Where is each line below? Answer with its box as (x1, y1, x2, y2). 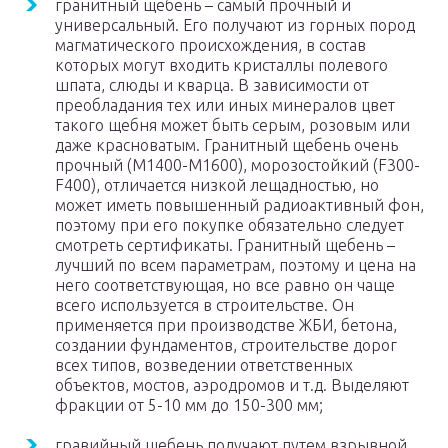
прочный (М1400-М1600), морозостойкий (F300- (55, 156, 420, 175)
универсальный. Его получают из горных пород (55, 16, 415, 35)
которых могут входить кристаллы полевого (55, 56, 388, 75)
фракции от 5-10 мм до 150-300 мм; (55, 396, 323, 415)
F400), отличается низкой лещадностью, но (55, 176, 379, 195)
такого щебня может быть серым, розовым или (55, 116, 410, 135)
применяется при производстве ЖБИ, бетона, (55, 316, 397, 335)
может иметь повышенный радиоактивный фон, (55, 196, 424, 215)
